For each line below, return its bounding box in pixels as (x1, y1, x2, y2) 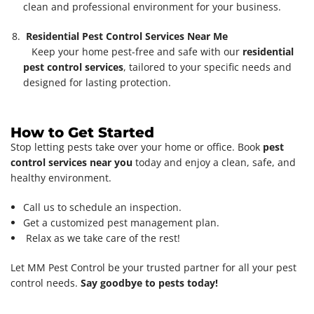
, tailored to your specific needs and (123, 60, 292, 74)
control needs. (11, 275, 81, 289)
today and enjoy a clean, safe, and (132, 155, 296, 169)
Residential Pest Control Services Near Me (26, 29, 228, 43)
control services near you (11, 155, 132, 169)
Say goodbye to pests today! (81, 275, 218, 289)
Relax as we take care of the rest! (23, 231, 183, 245)
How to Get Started (11, 123, 154, 141)
